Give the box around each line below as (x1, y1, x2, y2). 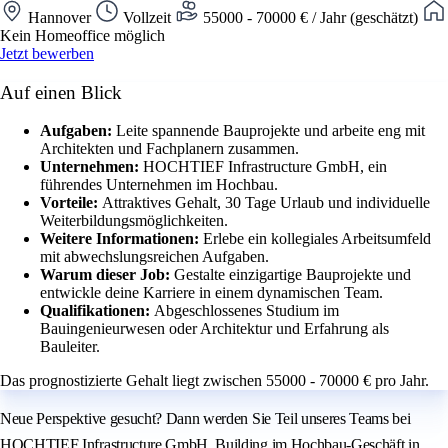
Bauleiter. (40, 338, 100, 356)
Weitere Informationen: (40, 230, 203, 248)
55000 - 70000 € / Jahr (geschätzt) (199, 8, 422, 26)
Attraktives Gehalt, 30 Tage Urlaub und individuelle (102, 194, 430, 212)
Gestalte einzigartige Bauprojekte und (174, 266, 411, 284)
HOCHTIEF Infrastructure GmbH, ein (143, 158, 387, 176)
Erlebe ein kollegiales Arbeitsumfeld (203, 230, 431, 248)
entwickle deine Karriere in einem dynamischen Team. (40, 284, 383, 302)
